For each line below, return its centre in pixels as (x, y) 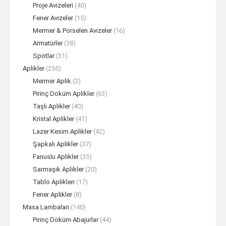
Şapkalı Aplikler (55, 144)
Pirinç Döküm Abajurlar (66, 220)
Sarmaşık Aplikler (58, 169)
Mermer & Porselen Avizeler (72, 31)
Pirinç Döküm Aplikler (64, 94)
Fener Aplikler (52, 194)
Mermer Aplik (52, 81)
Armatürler (48, 43)
